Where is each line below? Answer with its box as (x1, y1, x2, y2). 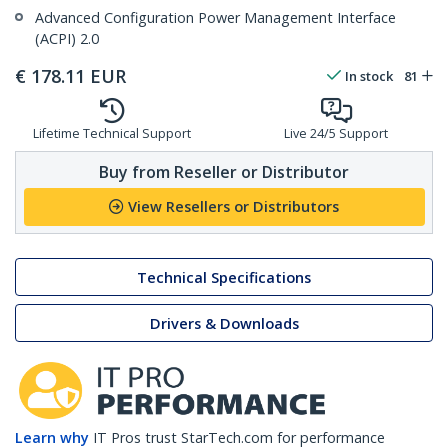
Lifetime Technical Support (33, 125, 191, 143)
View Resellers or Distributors (128, 197, 339, 217)
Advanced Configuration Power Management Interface (35, 8, 396, 28)
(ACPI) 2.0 (35, 29, 99, 49)
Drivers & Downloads (149, 313, 299, 333)
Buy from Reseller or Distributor (99, 160, 349, 183)
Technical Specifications (137, 267, 311, 287)
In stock (345, 67, 393, 86)
